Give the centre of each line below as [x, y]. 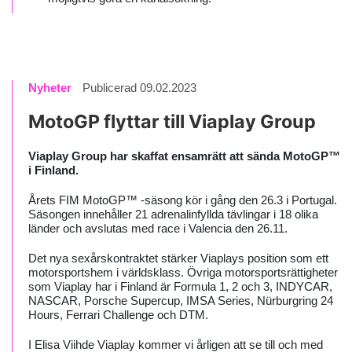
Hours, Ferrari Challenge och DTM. [120, 315]
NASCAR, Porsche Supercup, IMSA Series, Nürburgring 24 [181, 301]
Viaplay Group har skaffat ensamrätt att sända [156, 156]
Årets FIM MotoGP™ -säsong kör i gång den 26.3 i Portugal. [183, 200]
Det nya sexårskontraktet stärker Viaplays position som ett [178, 258]
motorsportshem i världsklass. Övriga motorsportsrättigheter [183, 272]
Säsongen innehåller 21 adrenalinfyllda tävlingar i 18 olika [173, 214]
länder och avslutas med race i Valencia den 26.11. [158, 228]
